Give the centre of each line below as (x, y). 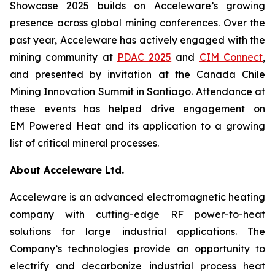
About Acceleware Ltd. (67, 170)
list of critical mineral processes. (84, 143)
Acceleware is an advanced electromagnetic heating (137, 197)
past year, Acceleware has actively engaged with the (137, 40)
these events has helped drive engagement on (137, 109)
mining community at (64, 57)
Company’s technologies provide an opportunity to (137, 249)
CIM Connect (231, 57)
